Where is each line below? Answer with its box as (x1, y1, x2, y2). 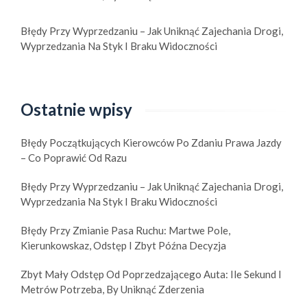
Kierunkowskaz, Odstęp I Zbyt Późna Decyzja (21, 239, 226, 252)
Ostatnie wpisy (21, 99, 132, 120)
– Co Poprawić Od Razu (21, 151, 127, 164)
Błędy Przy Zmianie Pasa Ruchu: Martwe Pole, (21, 224, 230, 237)
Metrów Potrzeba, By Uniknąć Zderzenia (21, 283, 204, 296)
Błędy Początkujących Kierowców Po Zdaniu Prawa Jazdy (21, 136, 282, 149)
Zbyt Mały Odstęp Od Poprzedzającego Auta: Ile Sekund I (21, 268, 282, 281)
